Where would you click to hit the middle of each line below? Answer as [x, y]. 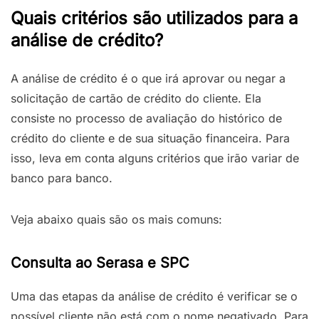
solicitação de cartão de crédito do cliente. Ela [136, 98]
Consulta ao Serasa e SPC [100, 262]
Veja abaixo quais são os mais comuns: [116, 219]
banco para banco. [62, 178]
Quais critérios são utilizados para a [154, 18]
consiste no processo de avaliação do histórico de [146, 118]
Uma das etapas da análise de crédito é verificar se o [154, 296]
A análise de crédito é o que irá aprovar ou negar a [148, 78]
